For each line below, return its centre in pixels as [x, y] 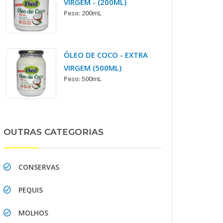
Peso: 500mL [83, 78]
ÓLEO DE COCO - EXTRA [106, 55]
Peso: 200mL [83, 13]
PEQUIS [31, 190]
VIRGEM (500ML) [93, 67]
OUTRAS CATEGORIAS [54, 132]
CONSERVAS [39, 167]
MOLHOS [33, 213]
